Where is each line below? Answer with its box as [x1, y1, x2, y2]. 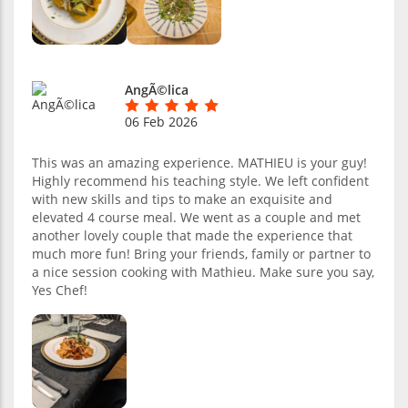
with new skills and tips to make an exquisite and [32, 189, 332, 208]
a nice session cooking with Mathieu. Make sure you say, [32, 262, 374, 280]
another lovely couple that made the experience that [32, 226, 352, 244]
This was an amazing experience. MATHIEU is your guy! [32, 153, 367, 171]
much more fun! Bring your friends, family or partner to [32, 244, 371, 262]
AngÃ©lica [125, 80, 189, 98]
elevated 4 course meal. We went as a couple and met [32, 208, 361, 226]
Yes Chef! [32, 280, 87, 299]
